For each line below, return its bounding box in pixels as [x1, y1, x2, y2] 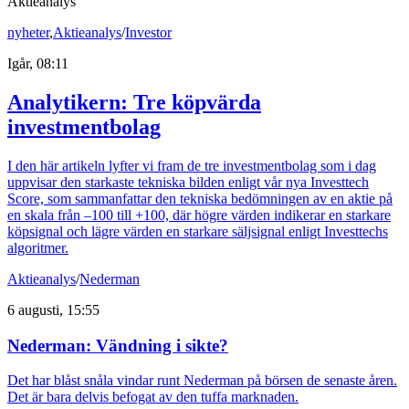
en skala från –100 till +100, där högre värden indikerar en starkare [7, 207, 391, 223]
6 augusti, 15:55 [7, 302, 100, 318]
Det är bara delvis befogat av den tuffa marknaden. [7, 389, 299, 405]
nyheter [7, 25, 49, 41]
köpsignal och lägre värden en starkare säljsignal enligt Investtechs [7, 224, 388, 239]
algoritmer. [7, 240, 68, 256]
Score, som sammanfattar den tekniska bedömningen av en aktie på [7, 191, 393, 206]
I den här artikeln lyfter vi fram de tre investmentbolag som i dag [7, 158, 376, 173]
